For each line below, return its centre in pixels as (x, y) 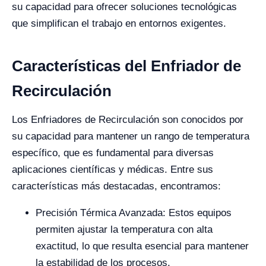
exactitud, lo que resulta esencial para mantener (142, 246)
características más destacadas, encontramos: (116, 186)
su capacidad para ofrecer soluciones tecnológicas (124, 7)
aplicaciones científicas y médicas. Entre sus (113, 170)
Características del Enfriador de (126, 66)
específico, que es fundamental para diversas (113, 153)
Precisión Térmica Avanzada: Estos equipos (134, 213)
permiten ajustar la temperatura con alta (124, 229)
